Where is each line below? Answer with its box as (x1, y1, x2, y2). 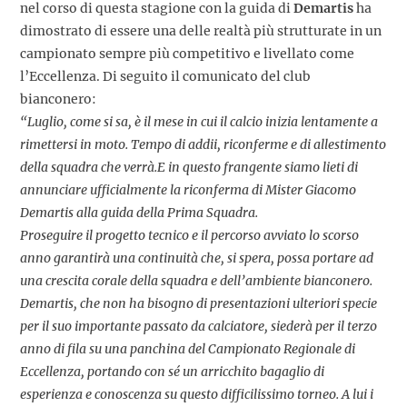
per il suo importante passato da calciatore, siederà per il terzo (20, 317, 377, 334)
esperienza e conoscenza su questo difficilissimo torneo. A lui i (20, 385, 373, 402)
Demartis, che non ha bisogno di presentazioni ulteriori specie (20, 294, 377, 312)
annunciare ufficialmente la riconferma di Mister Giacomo (20, 181, 356, 198)
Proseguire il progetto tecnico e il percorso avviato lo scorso (20, 226, 359, 243)
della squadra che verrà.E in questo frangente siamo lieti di (20, 158, 358, 175)
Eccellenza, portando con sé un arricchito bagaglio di (20, 362, 324, 380)
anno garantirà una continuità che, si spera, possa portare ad (20, 249, 373, 266)
